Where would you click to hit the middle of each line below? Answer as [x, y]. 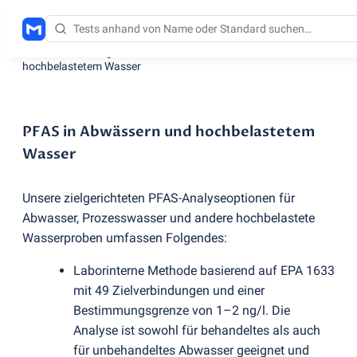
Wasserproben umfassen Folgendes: [125, 238]
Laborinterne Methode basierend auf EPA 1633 [204, 271]
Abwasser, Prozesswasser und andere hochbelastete [169, 218]
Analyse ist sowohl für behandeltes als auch [197, 331]
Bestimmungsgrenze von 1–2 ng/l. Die [182, 311]
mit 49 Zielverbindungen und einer [169, 291]
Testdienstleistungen [73, 52]
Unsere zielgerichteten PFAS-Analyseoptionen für [159, 198]
